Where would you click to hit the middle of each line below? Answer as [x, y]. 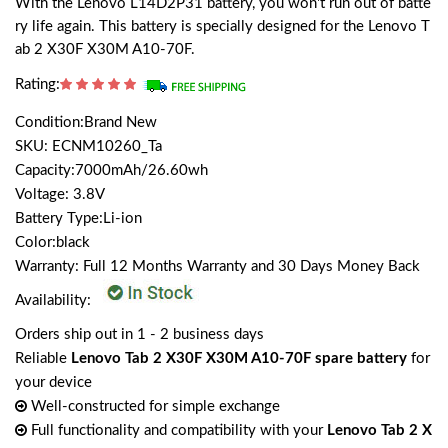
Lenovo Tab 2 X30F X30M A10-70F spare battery [239, 359]
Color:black [52, 243]
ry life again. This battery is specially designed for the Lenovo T [222, 27]
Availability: [55, 300]
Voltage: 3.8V [60, 195]
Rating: [37, 85]
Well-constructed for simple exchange [153, 407]
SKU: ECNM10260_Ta [88, 147]
